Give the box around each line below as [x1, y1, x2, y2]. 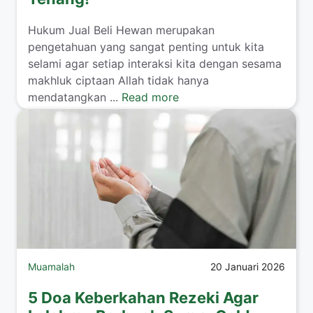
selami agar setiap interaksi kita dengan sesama [28, 56, 282, 71]
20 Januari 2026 [210, 260, 285, 272]
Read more [122, 89, 179, 104]
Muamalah [28, 260, 75, 272]
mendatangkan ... [28, 89, 122, 104]
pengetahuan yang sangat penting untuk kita [28, 39, 264, 54]
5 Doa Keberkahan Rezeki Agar [28, 288, 259, 307]
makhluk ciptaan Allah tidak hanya [28, 73, 209, 87]
